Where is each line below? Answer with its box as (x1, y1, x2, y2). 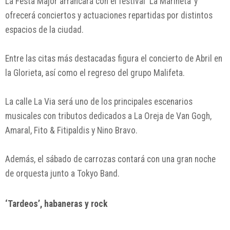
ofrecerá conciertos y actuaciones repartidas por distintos (5, 10, 213, 21)
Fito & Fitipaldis (34, 125, 89, 136)
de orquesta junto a (5, 168, 77, 179)
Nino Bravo (97, 125, 136, 136)
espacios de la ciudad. (5, 25, 84, 35)
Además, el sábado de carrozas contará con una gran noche (5, 154, 216, 165)
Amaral (5, 125, 30, 136)
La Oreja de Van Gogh (134, 111, 210, 122)
